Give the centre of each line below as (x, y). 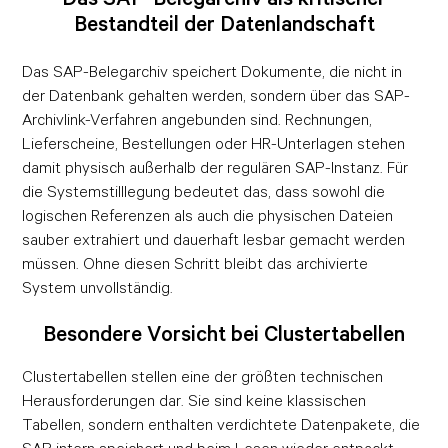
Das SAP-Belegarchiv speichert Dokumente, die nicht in (212, 71)
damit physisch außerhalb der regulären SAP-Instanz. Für (215, 167)
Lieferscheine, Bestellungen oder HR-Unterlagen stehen (214, 143)
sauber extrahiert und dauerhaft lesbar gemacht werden (214, 239)
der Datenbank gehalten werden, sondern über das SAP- (216, 95)
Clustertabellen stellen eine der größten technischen (203, 376)
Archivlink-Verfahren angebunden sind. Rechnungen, (197, 119)
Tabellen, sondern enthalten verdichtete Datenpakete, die (221, 424)
